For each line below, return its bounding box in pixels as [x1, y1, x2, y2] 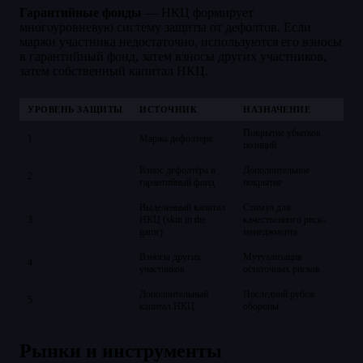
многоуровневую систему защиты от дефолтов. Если [19, 19, 311, 34]
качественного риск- [243, 213, 326, 225]
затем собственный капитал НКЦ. [19, 63, 208, 78]
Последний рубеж [243, 288, 315, 300]
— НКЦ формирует [142, 5, 254, 19]
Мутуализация [243, 250, 302, 263]
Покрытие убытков [243, 126, 321, 139]
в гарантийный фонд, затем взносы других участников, [19, 49, 327, 63]
